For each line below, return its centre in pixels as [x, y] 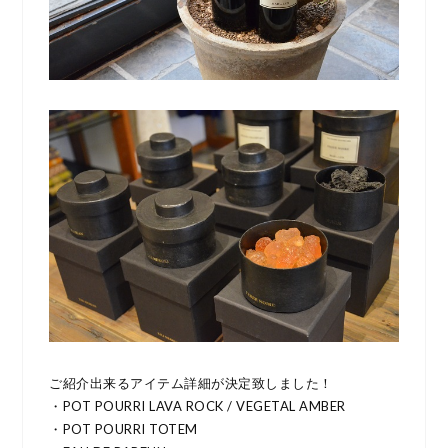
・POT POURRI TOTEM [123, 428]
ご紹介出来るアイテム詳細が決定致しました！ [191, 382]
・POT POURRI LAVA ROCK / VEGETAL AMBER [197, 405]
